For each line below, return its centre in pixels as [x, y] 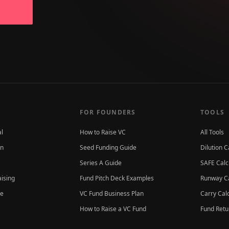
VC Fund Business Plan [112, 193]
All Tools [212, 132]
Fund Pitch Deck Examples [117, 178]
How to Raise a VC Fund [113, 209]
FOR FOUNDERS [108, 112]
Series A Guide [101, 163]
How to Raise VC [103, 132]
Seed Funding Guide [108, 147]
